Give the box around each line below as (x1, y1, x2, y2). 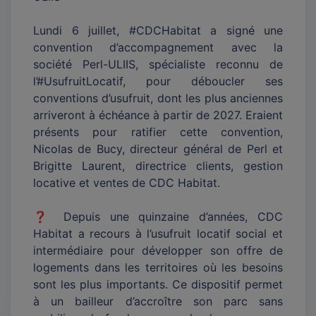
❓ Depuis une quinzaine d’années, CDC (33, 209, 283, 224)
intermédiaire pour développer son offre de (33, 243, 283, 257)
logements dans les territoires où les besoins (33, 260, 283, 274)
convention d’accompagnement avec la (33, 39, 283, 54)
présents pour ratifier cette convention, (33, 124, 283, 139)
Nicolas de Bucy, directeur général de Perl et (33, 141, 283, 156)
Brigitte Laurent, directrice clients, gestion (33, 158, 283, 173)
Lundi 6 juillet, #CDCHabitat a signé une (33, 23, 283, 37)
